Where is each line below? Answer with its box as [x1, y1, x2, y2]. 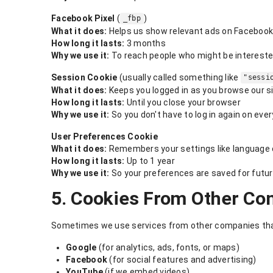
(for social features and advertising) [107, 254, 257, 264]
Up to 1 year [124, 155, 175, 166]
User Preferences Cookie [51, 131, 158, 141]
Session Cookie [51, 72, 118, 82]
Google [66, 242, 97, 252]
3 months [124, 38, 166, 48]
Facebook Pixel [51, 13, 115, 23]
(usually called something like [117, 72, 241, 82]
